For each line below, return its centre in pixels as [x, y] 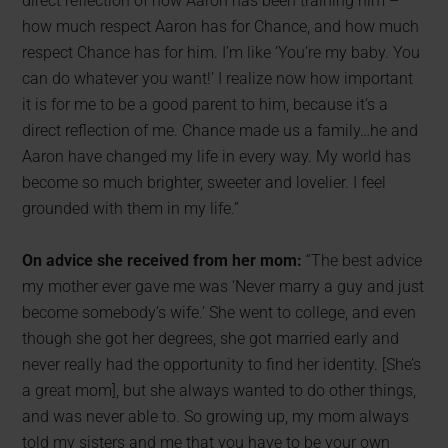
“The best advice [362, 260]
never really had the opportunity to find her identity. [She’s [222, 364]
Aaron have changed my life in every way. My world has [217, 156]
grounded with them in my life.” [131, 208]
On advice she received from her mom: [162, 260]
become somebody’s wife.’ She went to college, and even [219, 312]
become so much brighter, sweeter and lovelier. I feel [204, 182]
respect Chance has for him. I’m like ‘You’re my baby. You [221, 52]
